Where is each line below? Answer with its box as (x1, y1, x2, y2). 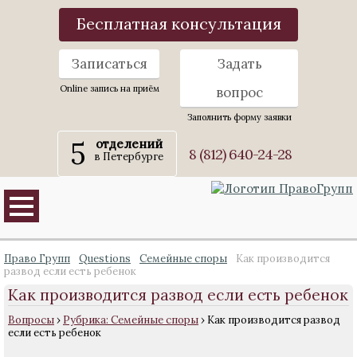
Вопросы (8, 313, 54, 327)
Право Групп (4, 252, 70, 265)
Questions (79, 252, 131, 265)
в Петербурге (94, 150, 163, 163)
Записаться (71, 55, 147, 73)
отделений (95, 136, 163, 151)
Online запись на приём (59, 83, 159, 94)
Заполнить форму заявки (186, 112, 292, 123)
